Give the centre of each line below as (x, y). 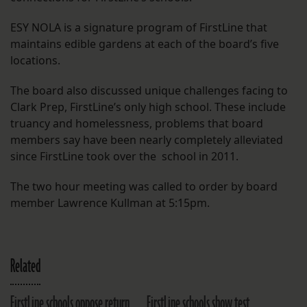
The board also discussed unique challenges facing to (149, 91)
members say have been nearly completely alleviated (147, 140)
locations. (35, 61)
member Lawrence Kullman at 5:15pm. (110, 203)
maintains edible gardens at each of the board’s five (145, 44)
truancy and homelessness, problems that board (137, 124)
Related (25, 267)
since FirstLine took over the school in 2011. (124, 157)
